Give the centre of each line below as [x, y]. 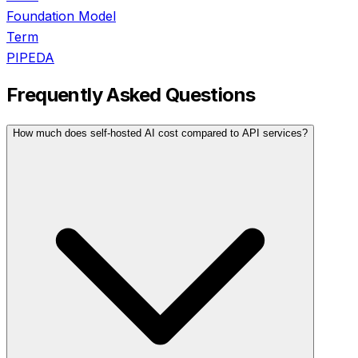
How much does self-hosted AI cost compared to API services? [160, 133]
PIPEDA [30, 58]
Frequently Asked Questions [131, 94]
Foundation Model [61, 16]
